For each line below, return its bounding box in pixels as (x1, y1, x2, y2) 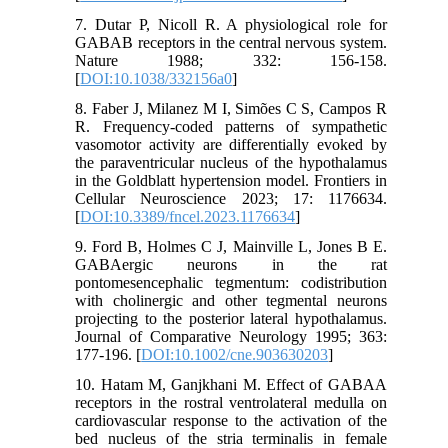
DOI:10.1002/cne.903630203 (141, 345, 329, 363)
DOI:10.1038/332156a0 (80, 69, 233, 87)
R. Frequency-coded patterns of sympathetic (75, 117, 387, 135)
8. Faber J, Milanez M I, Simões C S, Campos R (75, 99, 387, 117)
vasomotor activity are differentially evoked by (75, 135, 387, 153)
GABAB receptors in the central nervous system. (75, 33, 387, 51)
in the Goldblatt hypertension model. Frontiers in (75, 171, 387, 189)
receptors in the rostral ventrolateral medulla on (75, 393, 387, 411)
